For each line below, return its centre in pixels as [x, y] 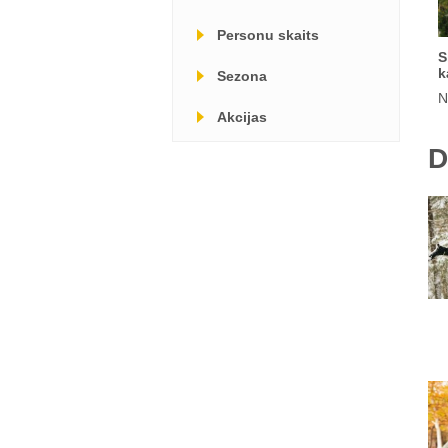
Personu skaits [268, 35]
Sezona [242, 76]
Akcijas [242, 117]
